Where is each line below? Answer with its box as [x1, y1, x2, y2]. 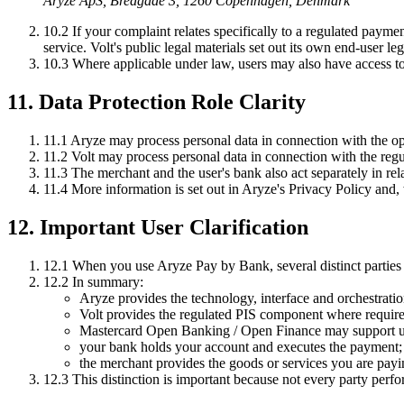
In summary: [69, 273, 143, 289]
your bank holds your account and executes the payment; [79, 338, 402, 354]
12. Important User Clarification [7, 215, 308, 239]
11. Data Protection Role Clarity [7, 89, 306, 114]
